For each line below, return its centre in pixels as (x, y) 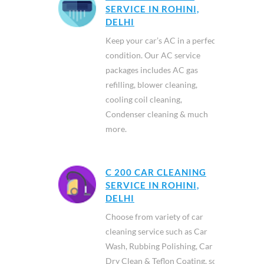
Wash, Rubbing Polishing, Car (159, 246)
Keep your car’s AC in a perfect (162, 40)
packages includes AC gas (152, 70)
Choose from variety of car (154, 217)
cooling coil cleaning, (144, 99)
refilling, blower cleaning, (151, 85)
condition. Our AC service (153, 55)
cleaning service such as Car (156, 231)
